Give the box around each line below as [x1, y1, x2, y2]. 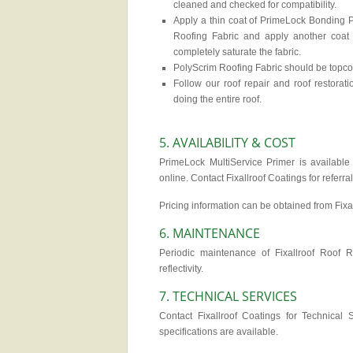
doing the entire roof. [173, 94, 262, 105]
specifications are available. [159, 326, 278, 337]
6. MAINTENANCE [159, 225, 260, 242]
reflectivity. [159, 263, 203, 274]
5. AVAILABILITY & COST [159, 134, 295, 151]
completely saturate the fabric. [173, 46, 301, 58]
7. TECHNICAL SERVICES [159, 288, 297, 305]
